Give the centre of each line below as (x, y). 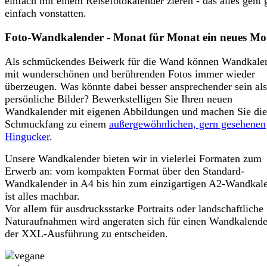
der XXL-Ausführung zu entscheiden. (86, 233)
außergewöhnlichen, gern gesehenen (187, 124)
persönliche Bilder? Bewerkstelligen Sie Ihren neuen (119, 99)
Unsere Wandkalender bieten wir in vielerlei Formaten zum (133, 158)
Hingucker (27, 136)
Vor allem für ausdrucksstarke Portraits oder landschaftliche (134, 208)
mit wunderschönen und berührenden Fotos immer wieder (130, 74)
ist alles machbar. (42, 196)
